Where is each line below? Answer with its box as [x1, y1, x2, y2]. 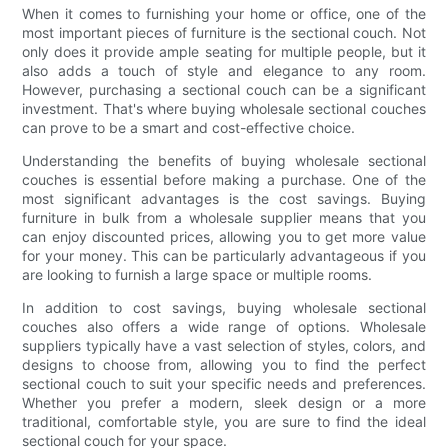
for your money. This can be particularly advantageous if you [22, 247, 426, 265]
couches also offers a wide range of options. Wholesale [22, 318, 426, 336]
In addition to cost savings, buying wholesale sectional [22, 299, 426, 317]
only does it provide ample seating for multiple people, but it [22, 43, 426, 61]
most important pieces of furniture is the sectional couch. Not [22, 24, 426, 42]
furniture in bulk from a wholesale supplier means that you [22, 209, 426, 227]
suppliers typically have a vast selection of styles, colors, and [22, 337, 426, 355]
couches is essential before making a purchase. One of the [22, 171, 426, 189]
